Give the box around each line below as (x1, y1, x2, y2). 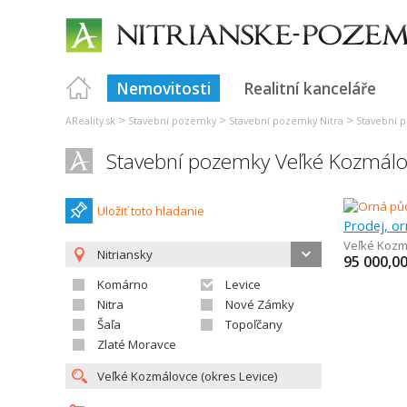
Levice (225, 276, 261, 293)
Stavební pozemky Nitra (229, 114, 343, 127)
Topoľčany (225, 316, 283, 333)
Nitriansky (97, 246, 153, 263)
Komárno (97, 276, 148, 293)
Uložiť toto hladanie (97, 203, 204, 219)
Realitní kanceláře (243, 77, 376, 99)
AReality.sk (65, 114, 115, 127)
